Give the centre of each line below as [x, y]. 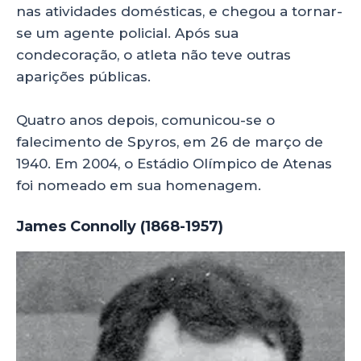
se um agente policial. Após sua [127, 33]
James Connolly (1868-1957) [120, 227]
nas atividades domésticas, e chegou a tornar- [179, 11]
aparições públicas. [83, 76]
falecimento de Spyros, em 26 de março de [170, 141]
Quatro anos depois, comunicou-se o [145, 120]
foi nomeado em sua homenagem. [139, 185]
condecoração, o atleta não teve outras [154, 54]
